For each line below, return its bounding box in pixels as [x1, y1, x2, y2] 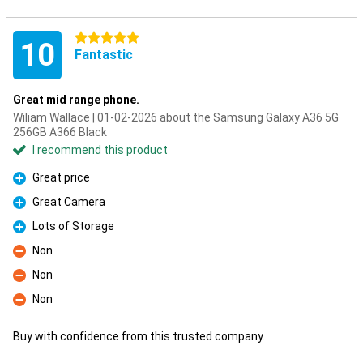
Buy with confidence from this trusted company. [13, 330, 265, 343]
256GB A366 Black [13, 126, 107, 139]
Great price [32, 171, 90, 184]
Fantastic [75, 47, 133, 62]
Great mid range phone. [13, 93, 139, 106]
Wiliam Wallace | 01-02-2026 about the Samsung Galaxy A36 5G [13, 111, 339, 124]
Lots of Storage [32, 220, 114, 233]
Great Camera [32, 195, 105, 208]
